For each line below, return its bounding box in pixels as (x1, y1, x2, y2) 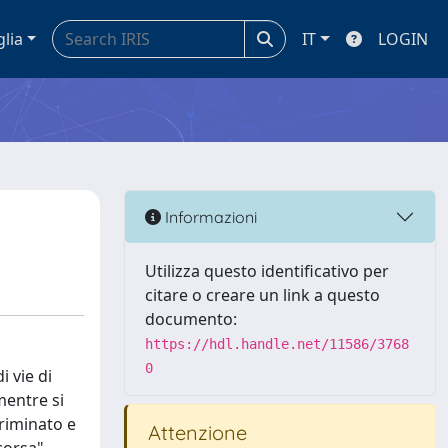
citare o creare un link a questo (145, 284, 380, 306)
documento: (145, 308, 237, 330)
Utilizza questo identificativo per (145, 260, 389, 282)
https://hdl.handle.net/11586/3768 (145, 336, 409, 352)
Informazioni (161, 206, 257, 227)
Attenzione (143, 420, 247, 445)
